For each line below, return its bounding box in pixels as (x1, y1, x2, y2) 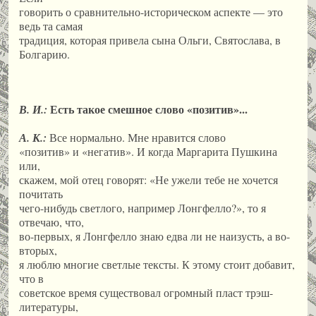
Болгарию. (19, 47, 70, 62)
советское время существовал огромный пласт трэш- (19, 284, 273, 300)
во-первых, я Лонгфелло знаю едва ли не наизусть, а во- (19, 228, 290, 243)
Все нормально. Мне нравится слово (47, 129, 226, 145)
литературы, (19, 298, 78, 314)
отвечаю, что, (19, 214, 84, 229)
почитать (19, 186, 63, 201)
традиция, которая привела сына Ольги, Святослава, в (19, 32, 281, 48)
